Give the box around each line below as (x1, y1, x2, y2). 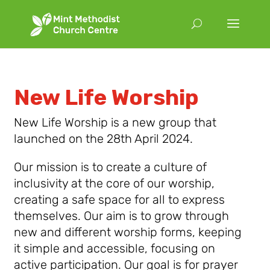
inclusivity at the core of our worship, (14, 176, 215, 190)
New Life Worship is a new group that (14, 115, 217, 130)
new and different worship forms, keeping (14, 225, 242, 239)
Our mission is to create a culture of (14, 160, 207, 174)
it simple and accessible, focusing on (14, 241, 216, 256)
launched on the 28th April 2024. (14, 131, 193, 146)
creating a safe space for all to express (14, 192, 225, 207)
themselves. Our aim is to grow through (14, 209, 230, 223)
